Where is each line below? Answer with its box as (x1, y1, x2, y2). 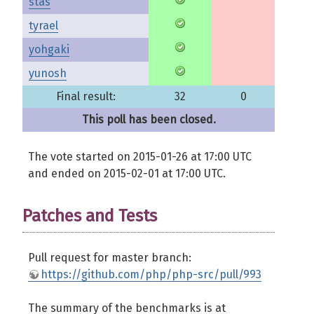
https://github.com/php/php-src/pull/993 (41, 268, 261, 281)
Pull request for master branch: (28, 251, 191, 264)
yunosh (29, 67, 67, 80)
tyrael (29, 19, 58, 32)
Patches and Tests (22, 206, 157, 226)
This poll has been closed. (81, 113, 216, 126)
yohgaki (29, 43, 69, 56)
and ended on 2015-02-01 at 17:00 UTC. (28, 167, 226, 180)
